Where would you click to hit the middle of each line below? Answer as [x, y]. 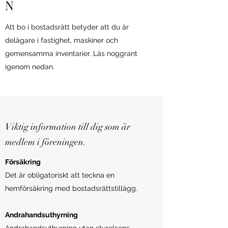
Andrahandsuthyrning [42, 215]
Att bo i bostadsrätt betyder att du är [67, 27]
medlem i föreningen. [46, 142]
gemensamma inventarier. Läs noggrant [71, 53]
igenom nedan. [30, 67]
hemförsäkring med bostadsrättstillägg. [71, 188]
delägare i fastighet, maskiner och [62, 40]
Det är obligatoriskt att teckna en [60, 175]
